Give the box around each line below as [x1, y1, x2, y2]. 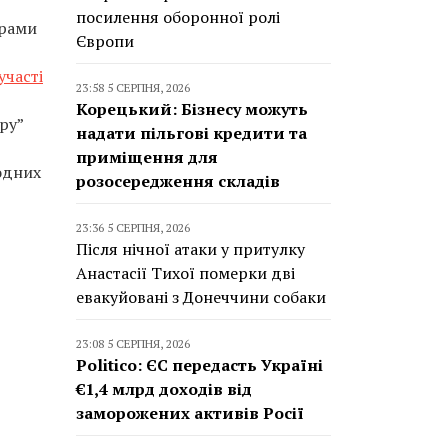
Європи [76, 30, 134, 52]
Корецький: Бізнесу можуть [76, 98, 308, 120]
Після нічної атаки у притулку [76, 238, 305, 260]
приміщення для [76, 146, 218, 168]
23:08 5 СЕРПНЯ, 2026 [76, 336, 190, 351]
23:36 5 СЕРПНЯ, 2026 [76, 220, 190, 235]
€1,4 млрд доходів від [76, 378, 252, 400]
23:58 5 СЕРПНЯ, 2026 [76, 80, 190, 95]
